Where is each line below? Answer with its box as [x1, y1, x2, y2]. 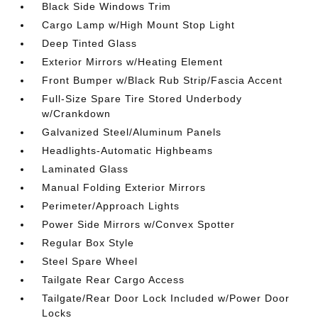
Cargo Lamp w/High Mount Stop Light [42, 19, 236, 31]
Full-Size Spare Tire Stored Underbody [42, 93, 243, 104]
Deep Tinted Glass [42, 38, 138, 49]
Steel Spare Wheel [42, 256, 138, 267]
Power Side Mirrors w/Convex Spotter [42, 219, 236, 230]
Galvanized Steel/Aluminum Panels [42, 126, 222, 138]
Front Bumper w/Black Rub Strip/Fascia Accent [42, 75, 283, 86]
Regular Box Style [42, 237, 135, 248]
